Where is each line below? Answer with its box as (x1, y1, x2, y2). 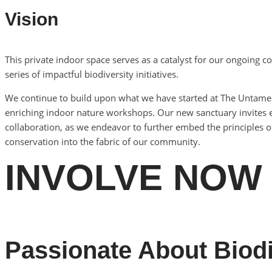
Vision (5, 9, 58, 29)
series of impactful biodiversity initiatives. (5, 68, 178, 80)
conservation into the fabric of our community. (5, 135, 200, 148)
